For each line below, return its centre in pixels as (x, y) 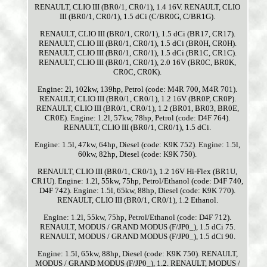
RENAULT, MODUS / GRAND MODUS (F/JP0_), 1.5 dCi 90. (137, 237)
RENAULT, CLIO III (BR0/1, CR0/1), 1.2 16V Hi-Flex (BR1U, (138, 172)
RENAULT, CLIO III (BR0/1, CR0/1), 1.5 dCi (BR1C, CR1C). (137, 53)
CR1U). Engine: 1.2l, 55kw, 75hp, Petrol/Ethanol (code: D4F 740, (138, 181)
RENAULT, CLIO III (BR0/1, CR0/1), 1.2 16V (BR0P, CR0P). (137, 99)
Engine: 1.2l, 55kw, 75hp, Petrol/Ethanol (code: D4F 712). (138, 218)
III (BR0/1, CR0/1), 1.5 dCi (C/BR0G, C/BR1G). (138, 17)
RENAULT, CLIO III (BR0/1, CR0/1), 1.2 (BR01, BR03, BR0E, (137, 108)
